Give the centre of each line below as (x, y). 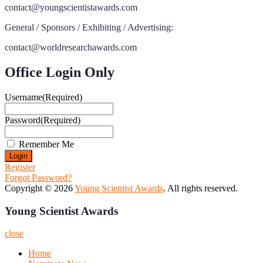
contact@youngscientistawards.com (71, 8)
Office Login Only (60, 73)
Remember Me (46, 144)
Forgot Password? (38, 178)
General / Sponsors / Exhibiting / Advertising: (89, 28)
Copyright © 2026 (40, 188)
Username (23, 97)
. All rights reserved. (200, 188)
